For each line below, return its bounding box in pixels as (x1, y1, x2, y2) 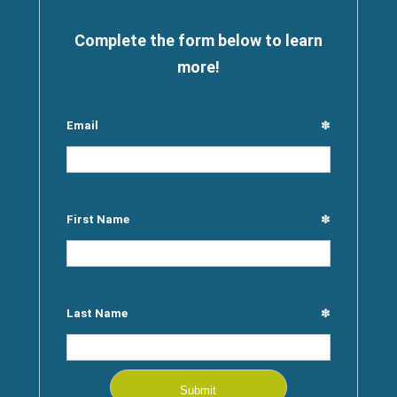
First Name (66, 212, 129, 226)
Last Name (66, 306, 128, 320)
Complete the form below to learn (74, 30, 323, 50)
